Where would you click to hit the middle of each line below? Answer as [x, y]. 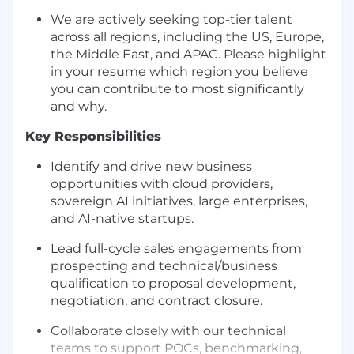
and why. [79, 107]
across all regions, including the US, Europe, [187, 37]
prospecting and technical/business [164, 266]
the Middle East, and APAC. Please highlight [188, 55]
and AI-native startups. [122, 219]
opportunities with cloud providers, [162, 184]
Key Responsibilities [93, 137]
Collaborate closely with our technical [168, 331]
